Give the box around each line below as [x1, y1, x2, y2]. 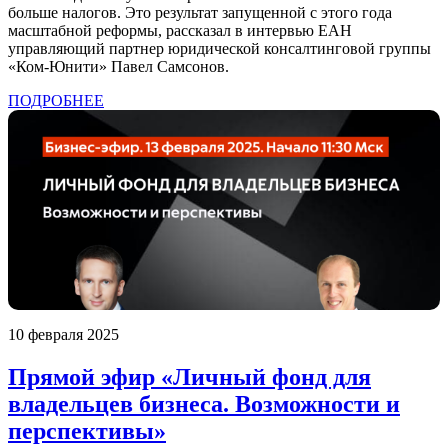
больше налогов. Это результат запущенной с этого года [8, 4, 392, 22]
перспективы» [8, 418, 166, 445]
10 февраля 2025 [8, 326, 119, 344]
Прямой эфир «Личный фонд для [8, 364, 371, 391]
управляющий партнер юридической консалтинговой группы [8, 40, 431, 58]
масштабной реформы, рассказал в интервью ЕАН [8, 22, 352, 40]
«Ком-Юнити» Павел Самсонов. [8, 58, 229, 76]
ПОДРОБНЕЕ [8, 92, 104, 110]
